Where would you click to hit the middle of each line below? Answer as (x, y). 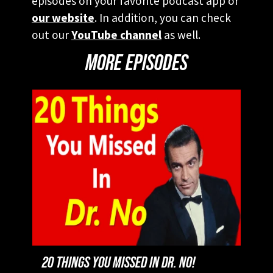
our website (63, 17)
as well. (183, 34)
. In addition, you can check (163, 17)
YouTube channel (116, 34)
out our (51, 34)
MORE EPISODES (136, 63)
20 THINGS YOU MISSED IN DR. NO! (119, 263)
